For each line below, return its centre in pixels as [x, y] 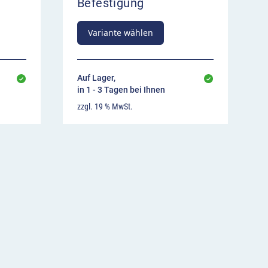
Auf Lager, [96, 78]
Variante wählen [121, 33]
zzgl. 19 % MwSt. [105, 107]
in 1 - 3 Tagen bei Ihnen [121, 90]
